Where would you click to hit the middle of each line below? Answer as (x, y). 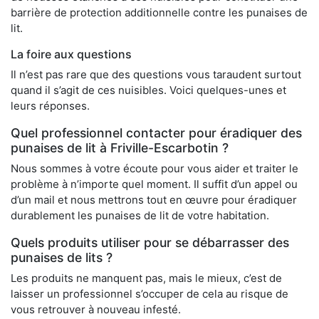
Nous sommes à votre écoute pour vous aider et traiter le (155, 169)
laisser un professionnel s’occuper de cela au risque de (150, 294)
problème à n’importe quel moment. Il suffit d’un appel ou (154, 184)
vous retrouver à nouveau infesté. (96, 310)
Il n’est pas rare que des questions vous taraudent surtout (156, 75)
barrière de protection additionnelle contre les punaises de (159, 13)
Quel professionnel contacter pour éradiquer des (156, 133)
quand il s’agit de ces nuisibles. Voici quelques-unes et (148, 90)
